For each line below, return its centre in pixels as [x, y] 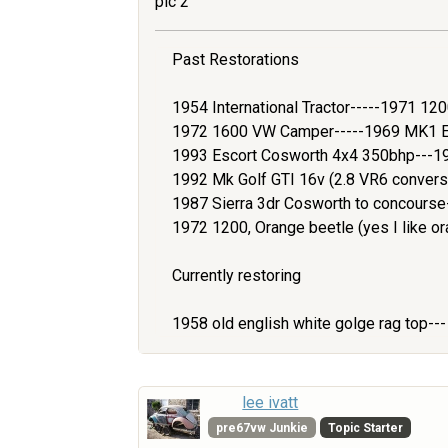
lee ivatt [270, 402]
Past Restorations [235, 59]
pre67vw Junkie [262, 427]
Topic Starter [365, 427]
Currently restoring [236, 275]
